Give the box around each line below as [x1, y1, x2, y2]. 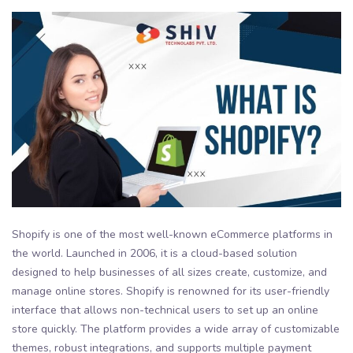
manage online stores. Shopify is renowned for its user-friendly [12, 284, 329, 299]
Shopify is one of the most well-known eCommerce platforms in [12, 227, 333, 243]
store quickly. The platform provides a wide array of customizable [12, 321, 340, 337]
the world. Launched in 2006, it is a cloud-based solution [12, 246, 297, 262]
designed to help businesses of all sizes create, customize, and [12, 265, 327, 281]
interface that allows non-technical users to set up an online [12, 303, 318, 318]
